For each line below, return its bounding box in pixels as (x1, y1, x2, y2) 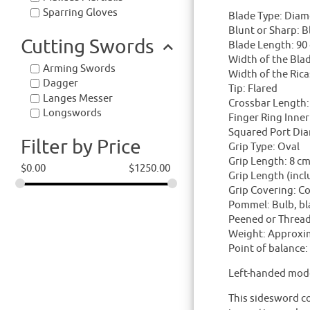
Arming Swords (43, 62, 116, 75)
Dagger (43, 77, 78, 91)
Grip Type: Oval (228, 140, 300, 154)
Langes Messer (43, 91, 113, 105)
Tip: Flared (228, 82, 277, 96)
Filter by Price (21, 135, 141, 161)
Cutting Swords (21, 34, 154, 60)
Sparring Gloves (43, 6, 118, 19)
